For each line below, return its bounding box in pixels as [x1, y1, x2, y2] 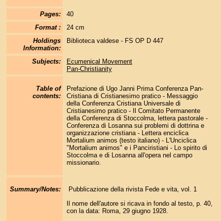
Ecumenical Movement [66, 58, 132, 65]
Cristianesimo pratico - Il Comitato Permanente [66, 107, 200, 115]
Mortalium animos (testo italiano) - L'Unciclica [66, 137, 196, 145]
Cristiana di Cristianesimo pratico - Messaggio [66, 92, 198, 100]
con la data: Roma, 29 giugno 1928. [66, 207, 168, 215]
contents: [32, 92, 61, 100]
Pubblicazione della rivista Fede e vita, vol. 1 [66, 185, 197, 193]
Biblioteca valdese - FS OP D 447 [66, 37, 163, 44]
